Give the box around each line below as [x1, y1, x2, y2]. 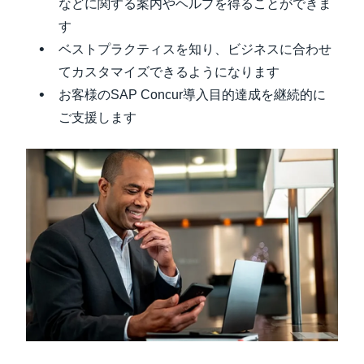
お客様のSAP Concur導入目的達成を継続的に [58, 88, 326, 102]
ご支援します [58, 110, 136, 124]
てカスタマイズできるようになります [58, 65, 279, 79]
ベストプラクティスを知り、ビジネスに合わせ [58, 42, 331, 56]
